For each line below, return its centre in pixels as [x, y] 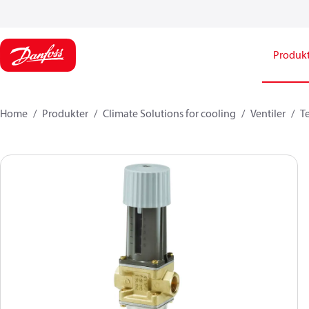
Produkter [65, 113]
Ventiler [268, 113]
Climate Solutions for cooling [169, 113]
